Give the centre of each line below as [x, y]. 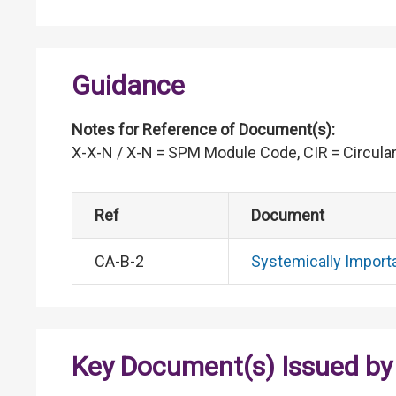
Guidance [128, 86]
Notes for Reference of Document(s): [203, 130]
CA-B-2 [119, 262]
